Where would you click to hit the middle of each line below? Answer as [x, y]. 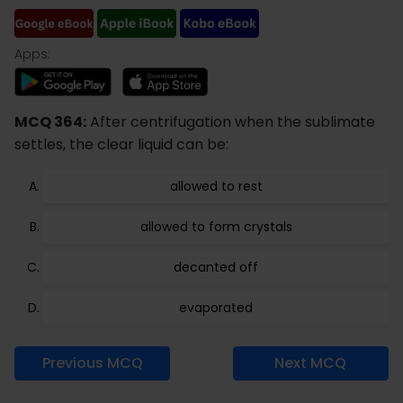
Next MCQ [311, 363]
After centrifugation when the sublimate [231, 122]
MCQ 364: [50, 122]
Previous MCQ [92, 363]
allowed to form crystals [216, 227]
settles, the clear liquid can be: [121, 144]
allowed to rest [216, 186]
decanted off [216, 267]
